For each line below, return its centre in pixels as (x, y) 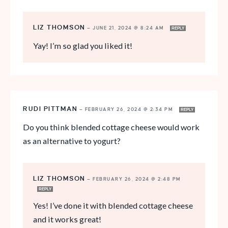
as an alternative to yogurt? (72, 140)
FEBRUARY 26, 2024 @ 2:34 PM (130, 109)
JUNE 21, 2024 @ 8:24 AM (129, 28)
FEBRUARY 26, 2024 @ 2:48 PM (137, 179)
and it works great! (67, 219)
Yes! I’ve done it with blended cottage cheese (113, 205)
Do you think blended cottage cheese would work (111, 127)
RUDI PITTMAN (50, 109)
